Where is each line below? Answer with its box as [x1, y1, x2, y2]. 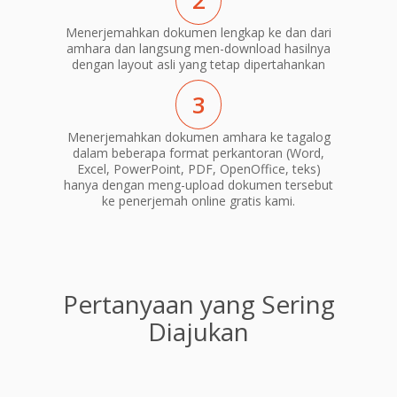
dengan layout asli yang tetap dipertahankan [72, 56, 325, 74]
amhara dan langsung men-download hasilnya [66, 40, 331, 58]
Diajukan [148, 314, 249, 348]
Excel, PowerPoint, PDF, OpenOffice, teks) [76, 160, 321, 177]
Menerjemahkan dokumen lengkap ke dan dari [66, 24, 331, 42]
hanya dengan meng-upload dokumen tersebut [64, 175, 333, 193]
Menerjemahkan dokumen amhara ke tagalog [66, 128, 331, 145]
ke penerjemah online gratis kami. [102, 191, 295, 209]
